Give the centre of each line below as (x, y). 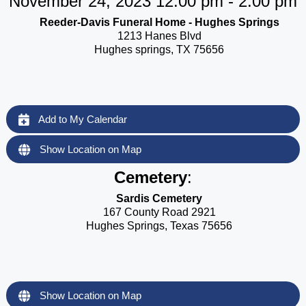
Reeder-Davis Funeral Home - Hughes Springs (159, 22)
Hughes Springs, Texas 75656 (159, 226)
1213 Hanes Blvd (159, 36)
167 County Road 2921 (159, 212)
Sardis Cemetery (159, 199)
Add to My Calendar (81, 119)
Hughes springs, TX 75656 (159, 49)
